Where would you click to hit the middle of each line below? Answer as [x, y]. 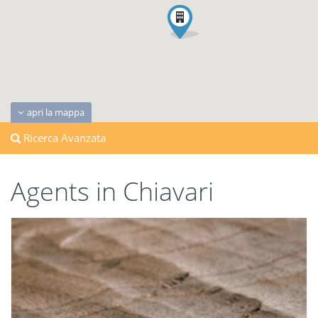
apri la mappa [56, 112]
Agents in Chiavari [112, 191]
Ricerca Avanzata [63, 138]
